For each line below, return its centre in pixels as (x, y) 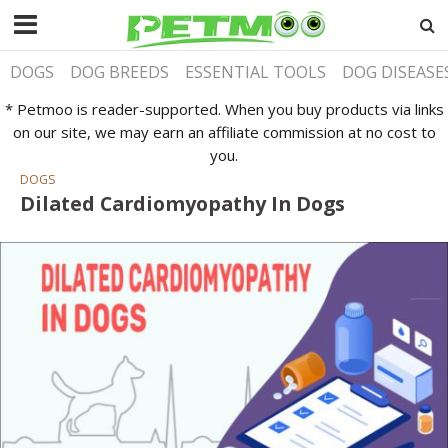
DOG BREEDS (120, 72)
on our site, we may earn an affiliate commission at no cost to (224, 131)
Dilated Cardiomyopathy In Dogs (182, 203)
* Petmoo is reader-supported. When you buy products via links (224, 108)
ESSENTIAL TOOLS (256, 72)
